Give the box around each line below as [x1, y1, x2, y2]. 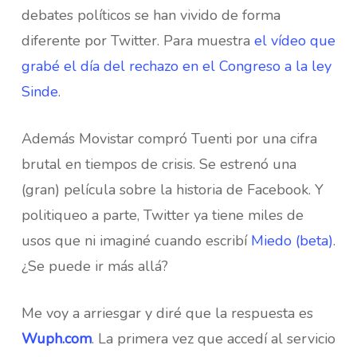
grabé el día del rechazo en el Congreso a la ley [21, 57, 331, 76]
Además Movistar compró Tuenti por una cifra [21, 129, 317, 148]
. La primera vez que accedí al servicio [91, 329, 335, 348]
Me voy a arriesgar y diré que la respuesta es [21, 304, 313, 323]
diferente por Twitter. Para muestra [21, 31, 254, 50]
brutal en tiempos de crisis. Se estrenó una [21, 155, 296, 174]
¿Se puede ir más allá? [21, 257, 168, 276]
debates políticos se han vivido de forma [21, 6, 280, 25]
